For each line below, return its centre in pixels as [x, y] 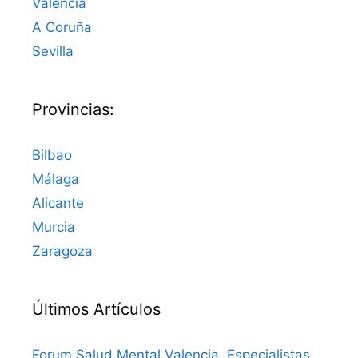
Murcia [54, 227]
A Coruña [62, 28]
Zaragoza [62, 251]
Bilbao [52, 155]
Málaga [56, 179]
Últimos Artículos [96, 310]
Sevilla [53, 52]
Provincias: [73, 110]
